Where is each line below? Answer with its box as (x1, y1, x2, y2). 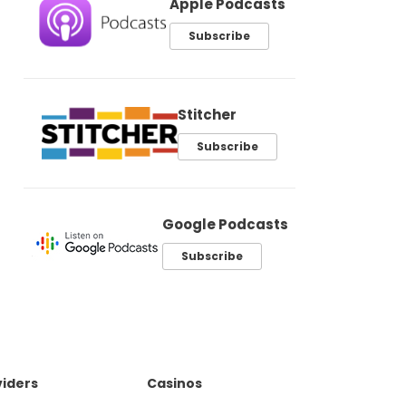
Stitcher (178, 105, 237, 125)
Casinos (147, 374, 202, 393)
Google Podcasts (161, 215, 288, 235)
